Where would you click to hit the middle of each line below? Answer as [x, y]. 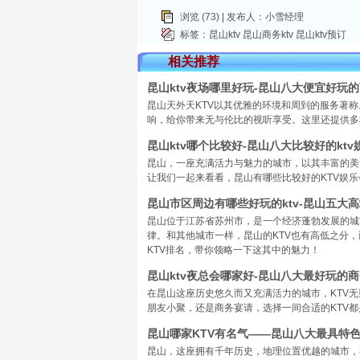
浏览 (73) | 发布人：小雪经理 [242, 17]
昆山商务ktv [268, 35]
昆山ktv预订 [321, 35]
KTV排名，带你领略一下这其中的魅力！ [233, 250]
